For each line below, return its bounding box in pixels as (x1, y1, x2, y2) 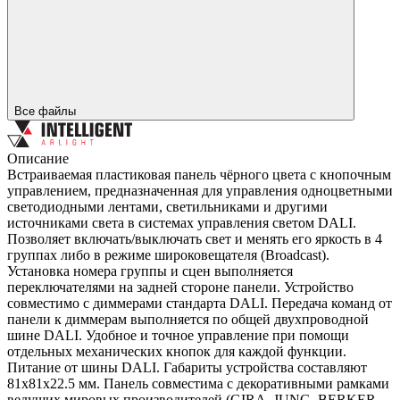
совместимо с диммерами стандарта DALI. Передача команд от (7, 296, 392, 312)
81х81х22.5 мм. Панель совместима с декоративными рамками (7, 376, 389, 392)
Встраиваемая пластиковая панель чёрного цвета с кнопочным (7, 167, 391, 183)
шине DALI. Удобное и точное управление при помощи (7, 328, 349, 344)
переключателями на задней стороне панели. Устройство (7, 279, 354, 296)
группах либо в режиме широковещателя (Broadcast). (7, 247, 329, 263)
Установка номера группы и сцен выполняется (7, 263, 293, 279)
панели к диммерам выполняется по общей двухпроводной (7, 312, 369, 328)
